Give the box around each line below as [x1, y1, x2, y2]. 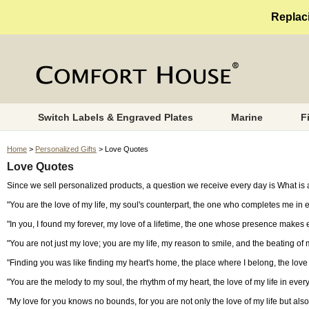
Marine [230, 112, 263, 123]
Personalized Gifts [35, 145, 97, 153]
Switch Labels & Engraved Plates [37, 112, 193, 123]
